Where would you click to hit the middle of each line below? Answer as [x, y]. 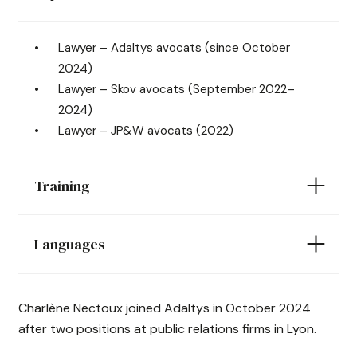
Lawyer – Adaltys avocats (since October [174, 48]
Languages [70, 244]
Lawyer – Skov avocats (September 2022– [177, 90]
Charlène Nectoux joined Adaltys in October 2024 [165, 308]
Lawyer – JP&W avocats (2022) [146, 131]
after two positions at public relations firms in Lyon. [167, 328]
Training [62, 186]
